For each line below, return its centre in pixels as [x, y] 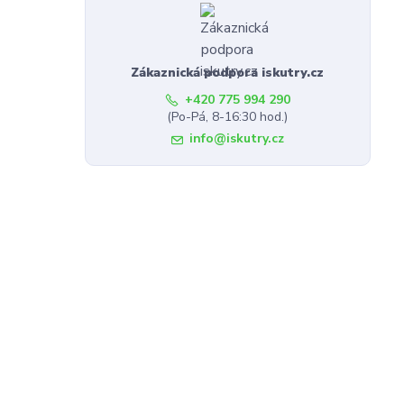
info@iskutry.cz [236, 139]
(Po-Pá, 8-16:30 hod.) [228, 117]
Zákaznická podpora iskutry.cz [228, 73]
